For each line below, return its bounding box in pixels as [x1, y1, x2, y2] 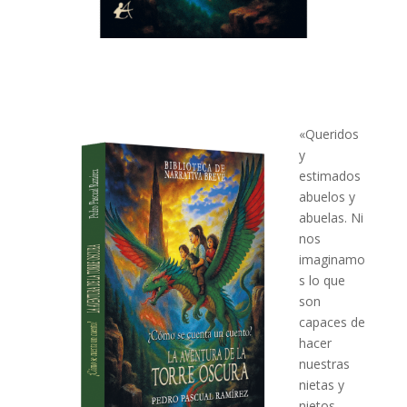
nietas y [298, 376, 344, 394]
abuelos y [298, 188, 355, 206]
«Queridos [298, 125, 359, 144]
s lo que [298, 272, 345, 290]
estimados [298, 167, 361, 185]
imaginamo [298, 251, 365, 269]
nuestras [298, 355, 350, 373]
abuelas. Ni [298, 209, 363, 227]
